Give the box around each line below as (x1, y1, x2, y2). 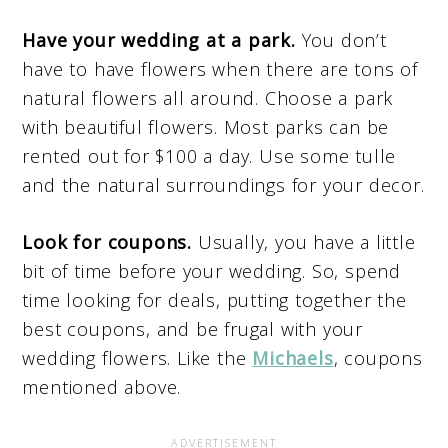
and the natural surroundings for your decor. (22, 173, 425, 198)
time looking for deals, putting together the (22, 288, 407, 313)
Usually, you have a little (197, 230, 416, 255)
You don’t (295, 28, 387, 53)
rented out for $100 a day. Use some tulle (22, 144, 397, 169)
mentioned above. (22, 375, 182, 400)
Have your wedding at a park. (22, 28, 296, 53)
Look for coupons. (22, 230, 198, 255)
